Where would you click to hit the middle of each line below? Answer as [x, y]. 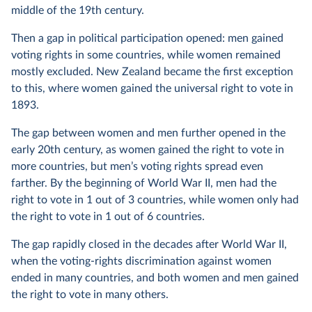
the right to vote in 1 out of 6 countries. [108, 217]
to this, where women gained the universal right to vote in [152, 88]
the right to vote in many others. [90, 295]
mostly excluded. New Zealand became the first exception [152, 72]
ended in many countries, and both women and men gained [155, 278]
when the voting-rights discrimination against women [141, 261]
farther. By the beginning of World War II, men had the [144, 183]
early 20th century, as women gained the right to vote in [148, 150]
